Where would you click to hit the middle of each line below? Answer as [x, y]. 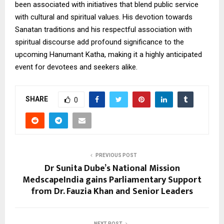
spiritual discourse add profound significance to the [99, 42]
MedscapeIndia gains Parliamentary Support [112, 180]
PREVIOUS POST [116, 155]
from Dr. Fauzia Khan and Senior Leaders [112, 192]
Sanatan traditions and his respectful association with [103, 30]
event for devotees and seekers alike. [76, 67]
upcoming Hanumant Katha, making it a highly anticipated [108, 55]
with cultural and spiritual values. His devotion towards [104, 17]
